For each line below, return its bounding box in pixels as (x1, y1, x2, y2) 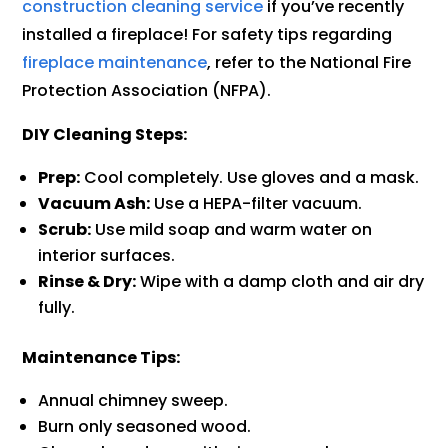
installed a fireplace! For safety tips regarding (22, 23, 393, 47)
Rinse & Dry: (38, 270, 137, 294)
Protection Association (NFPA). (22, 79, 272, 103)
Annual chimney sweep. (38, 389, 229, 413)
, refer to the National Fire (207, 51, 412, 75)
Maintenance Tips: (22, 346, 181, 370)
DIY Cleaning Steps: (22, 123, 188, 147)
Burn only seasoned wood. (38, 415, 252, 439)
